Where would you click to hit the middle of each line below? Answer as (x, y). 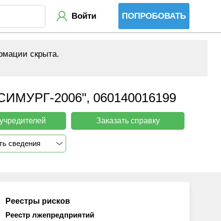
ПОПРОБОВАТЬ (154, 16)
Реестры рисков (38, 201)
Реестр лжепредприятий (50, 215)
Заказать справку (128, 120)
